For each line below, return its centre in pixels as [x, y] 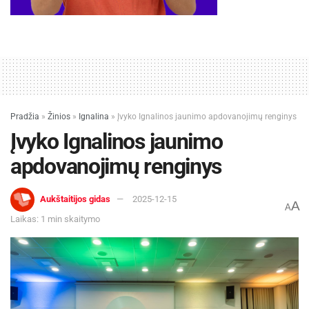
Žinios [59, 116]
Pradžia [25, 116]
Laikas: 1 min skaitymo [55, 219]
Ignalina [94, 116]
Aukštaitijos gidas [75, 199]
